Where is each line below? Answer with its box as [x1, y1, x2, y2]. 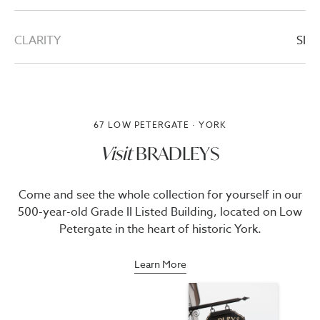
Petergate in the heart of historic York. [59, 221, 261, 238]
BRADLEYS [132, 141, 220, 165]
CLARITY [14, 32, 61, 49]
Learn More [134, 257, 186, 271]
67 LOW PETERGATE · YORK [93, 119, 227, 131]
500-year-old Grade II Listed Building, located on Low [18, 204, 302, 221]
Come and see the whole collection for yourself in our [18, 186, 302, 204]
